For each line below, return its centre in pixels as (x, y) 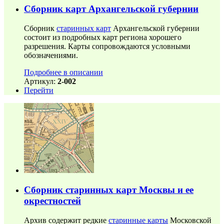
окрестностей (52, 200)
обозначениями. (51, 55)
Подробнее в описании (63, 72)
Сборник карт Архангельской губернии (111, 9)
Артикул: (41, 81)
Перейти (39, 90)
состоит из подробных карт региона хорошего (103, 37)
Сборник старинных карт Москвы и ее (109, 189)
